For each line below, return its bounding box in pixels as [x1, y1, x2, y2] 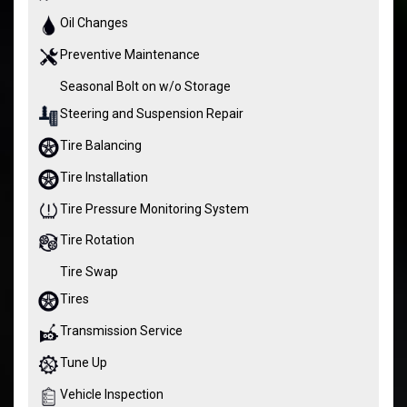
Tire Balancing [60, 137, 142, 153]
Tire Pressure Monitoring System [60, 201, 249, 216]
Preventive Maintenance [60, 46, 200, 62]
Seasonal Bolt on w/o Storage [60, 78, 231, 94]
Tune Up [60, 355, 107, 371]
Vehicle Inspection [60, 387, 164, 402]
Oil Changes [60, 15, 128, 30]
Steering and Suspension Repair [60, 105, 243, 121]
